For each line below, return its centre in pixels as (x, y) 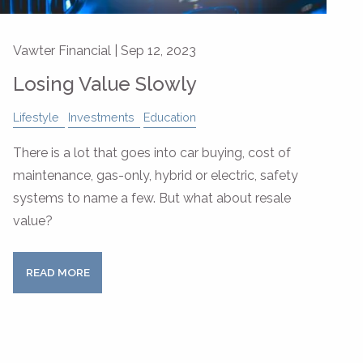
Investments (101, 117)
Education (170, 117)
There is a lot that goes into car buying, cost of (152, 152)
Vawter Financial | (67, 50)
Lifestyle (36, 117)
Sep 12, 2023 (158, 50)
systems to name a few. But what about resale (152, 198)
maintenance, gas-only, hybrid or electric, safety (156, 175)
